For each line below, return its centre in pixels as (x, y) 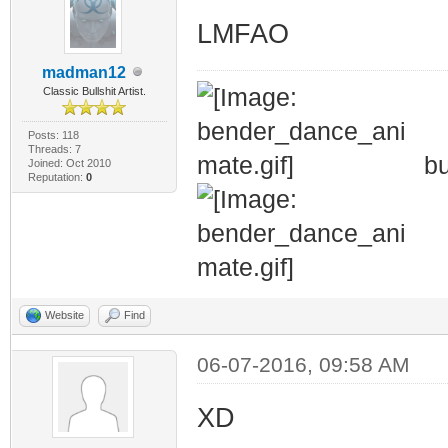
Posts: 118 (53, 134)
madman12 (84, 72)
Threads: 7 (54, 148)
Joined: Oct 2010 (69, 162)
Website (64, 314)
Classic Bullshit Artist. (94, 90)
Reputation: (56, 176)
